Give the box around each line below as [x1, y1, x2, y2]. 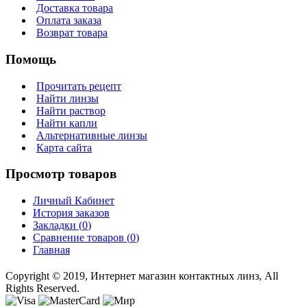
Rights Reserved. [5, 282, 79, 294]
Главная [33, 243, 70, 256]
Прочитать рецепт [36, 79, 121, 92]
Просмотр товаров [5, 167, 116, 182]
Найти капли [36, 116, 97, 129]
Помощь [5, 51, 56, 66]
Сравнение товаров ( [33, 231, 130, 243]
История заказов [33, 206, 110, 219]
